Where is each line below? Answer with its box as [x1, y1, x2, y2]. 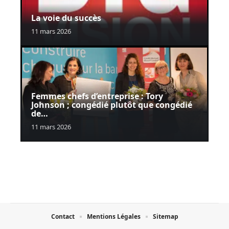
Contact [51, 212, 75, 221]
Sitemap [152, 212, 178, 221]
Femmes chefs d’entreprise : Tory [31, 90, 163, 102]
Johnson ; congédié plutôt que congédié [31, 99, 192, 111]
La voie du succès [31, 12, 101, 24]
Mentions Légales [86, 212, 141, 221]
